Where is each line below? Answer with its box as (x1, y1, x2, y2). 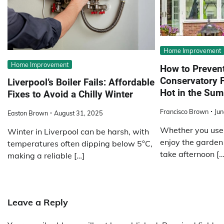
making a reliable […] (7, 150, 84, 161)
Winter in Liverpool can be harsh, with (7, 126, 149, 137)
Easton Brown (7, 109, 48, 117)
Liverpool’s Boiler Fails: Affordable (7, 76, 154, 88)
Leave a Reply (7, 196, 68, 208)
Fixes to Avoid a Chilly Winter (7, 88, 133, 100)
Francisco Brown (159, 107, 208, 115)
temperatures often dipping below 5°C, (7, 138, 152, 149)
